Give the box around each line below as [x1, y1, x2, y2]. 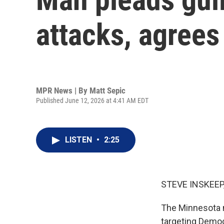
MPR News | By [36, 85, 89, 95]
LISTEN [65, 135, 94, 144]
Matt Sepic [89, 85, 125, 95]
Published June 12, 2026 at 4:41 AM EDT [36, 96, 148, 104]
